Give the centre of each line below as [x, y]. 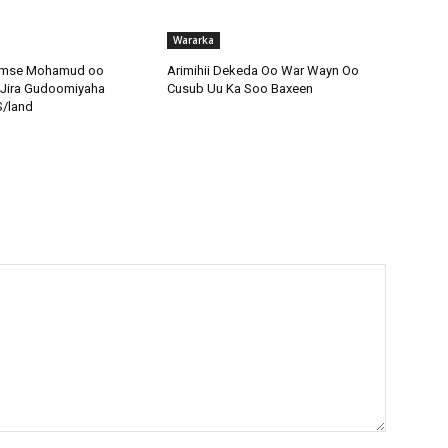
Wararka [194, 39]
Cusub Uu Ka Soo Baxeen [240, 88]
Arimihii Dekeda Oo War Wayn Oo [263, 70]
